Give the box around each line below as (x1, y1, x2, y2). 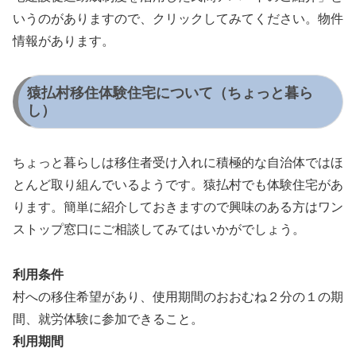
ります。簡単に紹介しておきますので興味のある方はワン (13, 200, 343, 215)
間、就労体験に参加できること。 (13, 311, 203, 326)
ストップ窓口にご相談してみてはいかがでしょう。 (13, 222, 305, 237)
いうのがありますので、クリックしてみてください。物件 (13, 11, 343, 25)
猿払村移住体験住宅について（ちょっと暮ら (26, 85, 313, 102)
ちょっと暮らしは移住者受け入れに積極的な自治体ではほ (13, 156, 343, 170)
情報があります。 (13, 33, 114, 48)
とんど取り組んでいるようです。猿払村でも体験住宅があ (13, 178, 343, 192)
